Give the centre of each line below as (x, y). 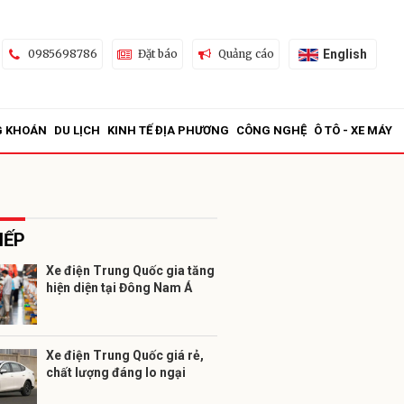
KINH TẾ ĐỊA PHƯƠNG (168, 130)
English (344, 54)
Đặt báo (157, 54)
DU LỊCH (77, 130)
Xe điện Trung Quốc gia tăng (130, 271)
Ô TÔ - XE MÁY (353, 130)
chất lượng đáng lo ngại (116, 372)
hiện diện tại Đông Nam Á (119, 288)
